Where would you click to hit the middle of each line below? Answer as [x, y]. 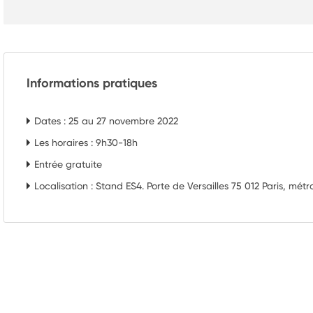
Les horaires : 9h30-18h [86, 142]
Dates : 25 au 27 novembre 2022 [106, 120]
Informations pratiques [92, 82]
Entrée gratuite [68, 163]
